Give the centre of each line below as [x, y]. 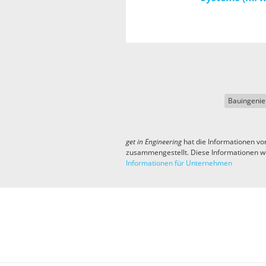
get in [135, 142]
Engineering [163, 142]
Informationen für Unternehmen [179, 163]
